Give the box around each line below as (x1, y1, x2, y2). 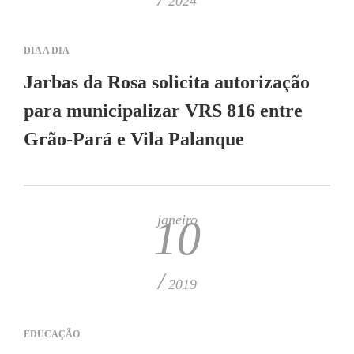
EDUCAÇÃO (24, 329, 80, 340)
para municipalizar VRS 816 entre (24, 100, 303, 121)
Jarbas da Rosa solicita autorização (24, 72, 310, 92)
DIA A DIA (24, 45, 70, 56)
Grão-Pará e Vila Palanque (24, 129, 244, 149)
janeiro (156, 212, 198, 228)
